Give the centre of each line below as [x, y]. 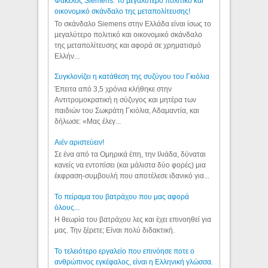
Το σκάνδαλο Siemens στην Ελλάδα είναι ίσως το [133, 24]
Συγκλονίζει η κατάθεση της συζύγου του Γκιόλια [132, 77]
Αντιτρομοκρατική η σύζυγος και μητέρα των [126, 100]
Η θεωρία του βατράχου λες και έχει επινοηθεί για [133, 220]
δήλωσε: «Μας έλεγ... [88, 121]
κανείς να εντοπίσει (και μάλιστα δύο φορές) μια [130, 165]
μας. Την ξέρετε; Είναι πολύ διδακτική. [115, 231]
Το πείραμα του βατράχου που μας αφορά [122, 197]
